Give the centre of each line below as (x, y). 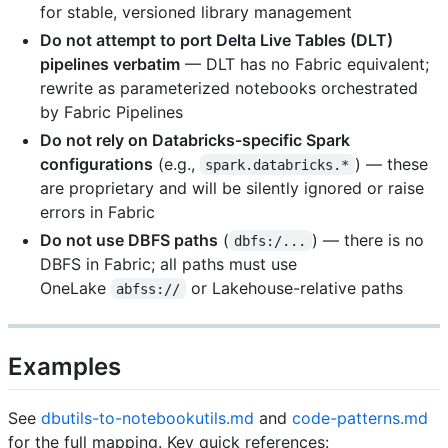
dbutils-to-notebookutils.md (147, 417)
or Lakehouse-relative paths (294, 287)
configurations (96, 163)
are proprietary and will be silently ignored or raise (232, 187)
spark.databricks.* (277, 164)
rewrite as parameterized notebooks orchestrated (229, 87)
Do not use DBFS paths (129, 239)
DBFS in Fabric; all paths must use (168, 263)
